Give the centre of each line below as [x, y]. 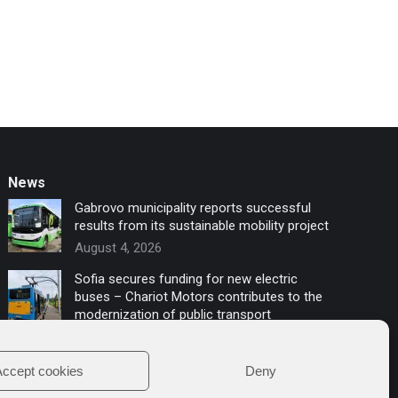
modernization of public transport [173, 315]
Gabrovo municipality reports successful [193, 208]
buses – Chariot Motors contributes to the [199, 297]
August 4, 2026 [119, 248]
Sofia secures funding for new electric [187, 279]
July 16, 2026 [113, 337]
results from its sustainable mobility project [202, 226]
